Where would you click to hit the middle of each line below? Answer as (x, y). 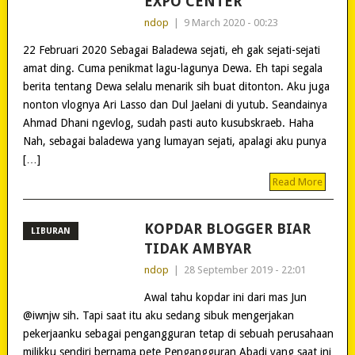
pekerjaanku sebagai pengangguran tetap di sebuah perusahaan (178, 333)
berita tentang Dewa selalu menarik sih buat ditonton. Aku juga (176, 86)
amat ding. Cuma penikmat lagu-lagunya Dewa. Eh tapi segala (172, 68)
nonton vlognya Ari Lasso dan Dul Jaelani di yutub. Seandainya (175, 104)
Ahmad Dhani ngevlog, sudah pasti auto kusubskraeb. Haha (168, 122)
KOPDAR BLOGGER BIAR (227, 228)
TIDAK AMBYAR (197, 248)
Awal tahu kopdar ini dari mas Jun (225, 297)
